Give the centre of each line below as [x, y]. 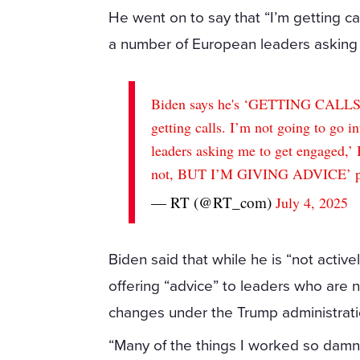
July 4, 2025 [312, 202]
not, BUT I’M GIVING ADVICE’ [254, 173]
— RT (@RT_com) [214, 202]
